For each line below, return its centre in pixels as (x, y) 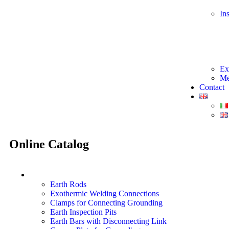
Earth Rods (68, 184)
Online (29, 144)
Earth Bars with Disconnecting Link (108, 221)
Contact (212, 87)
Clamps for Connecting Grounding (106, 203)
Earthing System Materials (81, 174)
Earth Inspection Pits (83, 212)
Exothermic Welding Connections (105, 193)
